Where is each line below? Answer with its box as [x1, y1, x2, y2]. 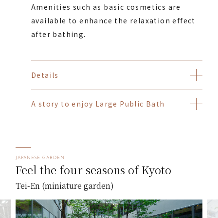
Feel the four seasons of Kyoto [16, 162, 171, 178]
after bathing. [31, 29, 86, 39]
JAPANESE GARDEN [16, 156, 65, 161]
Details [31, 70, 59, 80]
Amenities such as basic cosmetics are [31, 2, 181, 12]
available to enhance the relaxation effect [31, 16, 196, 26]
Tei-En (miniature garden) [16, 180, 114, 192]
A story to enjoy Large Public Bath [31, 99, 165, 109]
